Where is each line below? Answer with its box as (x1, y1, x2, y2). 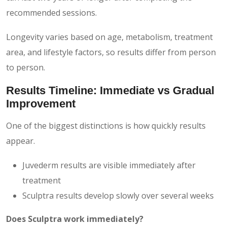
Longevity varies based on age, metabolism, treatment (6, 31, 213, 43)
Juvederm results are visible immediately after (22, 159, 196, 171)
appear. (6, 135, 35, 146)
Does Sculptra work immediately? (6, 213, 143, 224)
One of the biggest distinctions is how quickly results (6, 120, 206, 131)
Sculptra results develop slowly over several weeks (22, 190, 214, 201)
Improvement (6, 97, 75, 110)
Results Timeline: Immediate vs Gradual (6, 84, 214, 97)
